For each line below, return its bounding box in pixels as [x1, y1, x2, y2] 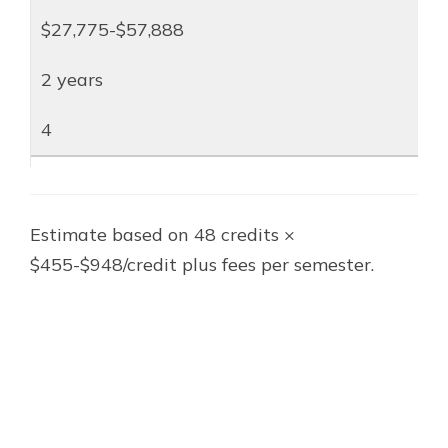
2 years [41, 67, 103, 91]
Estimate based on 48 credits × [30, 222, 295, 246]
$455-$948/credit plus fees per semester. [30, 252, 374, 276]
